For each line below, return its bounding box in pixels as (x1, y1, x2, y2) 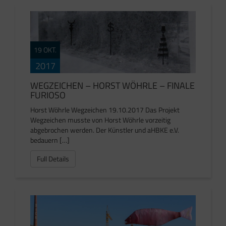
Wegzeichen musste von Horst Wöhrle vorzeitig (30, 114, 171, 125)
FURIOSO (30, 88, 66, 102)
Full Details (37, 153, 69, 164)
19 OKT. (34, 44, 56, 55)
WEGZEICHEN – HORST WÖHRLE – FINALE (30, 78, 195, 92)
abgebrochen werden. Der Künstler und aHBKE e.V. (30, 124, 179, 135)
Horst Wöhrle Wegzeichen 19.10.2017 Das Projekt (30, 104, 180, 115)
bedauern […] (30, 134, 70, 145)
